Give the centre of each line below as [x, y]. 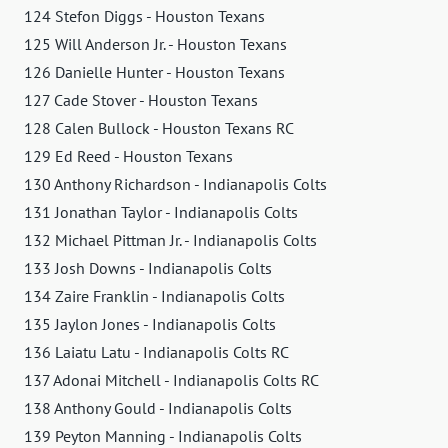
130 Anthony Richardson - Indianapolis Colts [175, 183]
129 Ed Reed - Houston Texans [128, 155]
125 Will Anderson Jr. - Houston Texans [155, 43]
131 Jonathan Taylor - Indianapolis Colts [161, 211]
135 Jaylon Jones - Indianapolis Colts [150, 323]
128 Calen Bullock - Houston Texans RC [159, 127]
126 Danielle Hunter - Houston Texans [154, 71]
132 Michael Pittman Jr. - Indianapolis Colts [170, 239]
